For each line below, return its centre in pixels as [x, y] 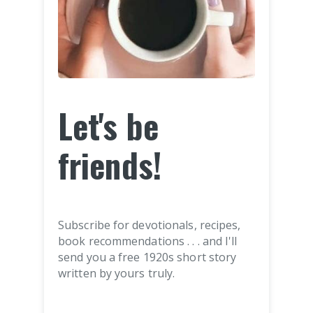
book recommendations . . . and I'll [148, 241]
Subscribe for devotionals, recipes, [150, 225]
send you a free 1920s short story [147, 257]
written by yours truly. [117, 274]
